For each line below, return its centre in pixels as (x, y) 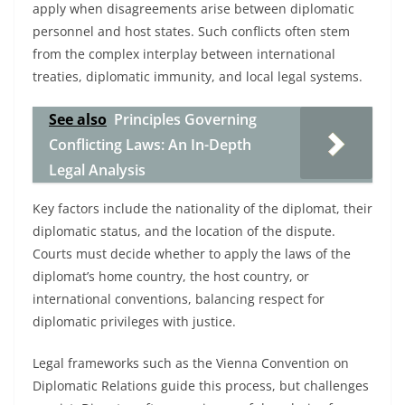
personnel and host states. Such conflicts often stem (191, 31)
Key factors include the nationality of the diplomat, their (202, 208)
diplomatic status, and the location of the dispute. (184, 231)
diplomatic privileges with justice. (134, 321)
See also (78, 119)
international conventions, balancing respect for (179, 299)
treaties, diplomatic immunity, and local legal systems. (198, 76)
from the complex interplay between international (184, 54)
